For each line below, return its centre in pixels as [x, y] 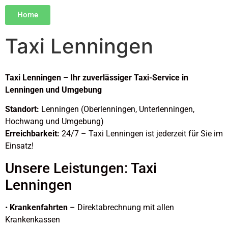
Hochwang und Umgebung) [54, 122]
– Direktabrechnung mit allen [121, 207]
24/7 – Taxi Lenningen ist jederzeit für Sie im [141, 134]
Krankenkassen [33, 219]
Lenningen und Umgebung [53, 90]
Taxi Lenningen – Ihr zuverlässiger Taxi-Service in [97, 78]
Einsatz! [19, 146]
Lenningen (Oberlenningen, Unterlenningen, [117, 109]
